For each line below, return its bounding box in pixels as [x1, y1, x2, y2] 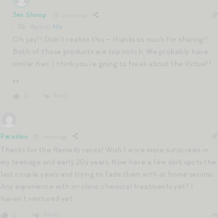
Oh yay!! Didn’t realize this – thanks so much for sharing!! [13, 34, 209, 44]
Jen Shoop [13, 11, 47, 19]
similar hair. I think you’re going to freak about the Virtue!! [13, 58, 211, 69]
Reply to [28, 22, 52, 31]
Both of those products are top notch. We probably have [13, 46, 208, 56]
